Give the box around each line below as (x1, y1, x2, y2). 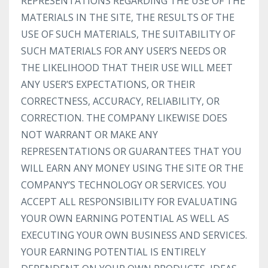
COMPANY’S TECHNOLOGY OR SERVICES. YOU (21, 178, 227, 191)
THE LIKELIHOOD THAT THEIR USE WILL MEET (21, 61, 233, 74)
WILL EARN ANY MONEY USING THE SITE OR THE (21, 162, 243, 175)
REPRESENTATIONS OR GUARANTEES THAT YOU (21, 145, 242, 158)
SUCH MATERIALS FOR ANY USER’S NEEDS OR (21, 44, 226, 57)
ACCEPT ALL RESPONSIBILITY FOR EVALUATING (21, 195, 237, 208)
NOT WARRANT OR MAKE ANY (21, 128, 158, 141)
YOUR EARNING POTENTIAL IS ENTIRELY (21, 245, 206, 258)
